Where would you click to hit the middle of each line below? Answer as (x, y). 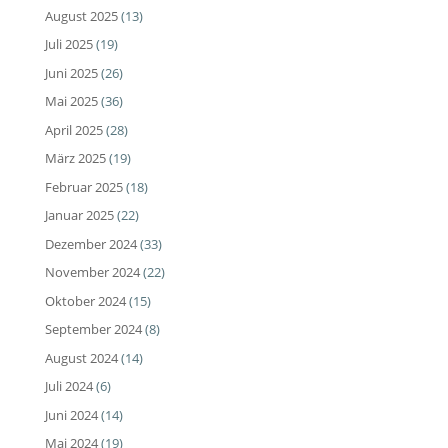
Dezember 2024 (90, 243)
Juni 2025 (71, 72)
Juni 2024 (71, 414)
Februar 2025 (83, 186)
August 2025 (81, 15)
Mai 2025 (71, 101)
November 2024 (92, 272)
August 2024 (81, 357)
